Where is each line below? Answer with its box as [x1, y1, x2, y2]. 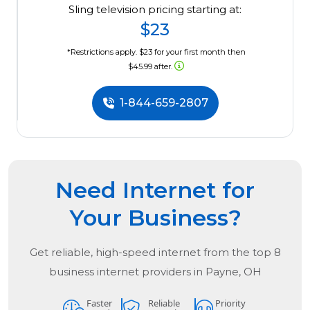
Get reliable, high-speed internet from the [29, 246, 253, 259]
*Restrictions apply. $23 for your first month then [66, 47, 246, 57]
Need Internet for [55, 176, 255, 204]
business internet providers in [48, 265, 206, 279]
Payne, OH [205, 265, 262, 279]
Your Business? [69, 204, 241, 232]
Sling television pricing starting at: [69, 3, 242, 17]
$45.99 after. [128, 62, 175, 72]
